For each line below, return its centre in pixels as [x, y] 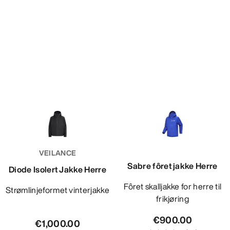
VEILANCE [57, 153]
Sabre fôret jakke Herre [172, 166]
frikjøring [172, 199]
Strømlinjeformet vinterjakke [60, 190]
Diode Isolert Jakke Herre [57, 170]
